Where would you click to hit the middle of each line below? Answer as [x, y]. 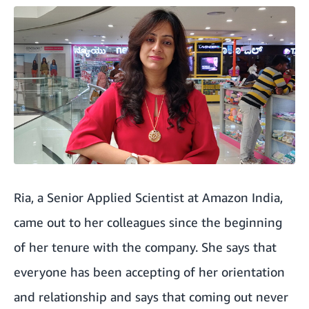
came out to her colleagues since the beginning [148, 222]
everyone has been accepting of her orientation [149, 272]
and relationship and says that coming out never [151, 297]
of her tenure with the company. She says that [145, 247]
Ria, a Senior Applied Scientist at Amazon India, [148, 198]
